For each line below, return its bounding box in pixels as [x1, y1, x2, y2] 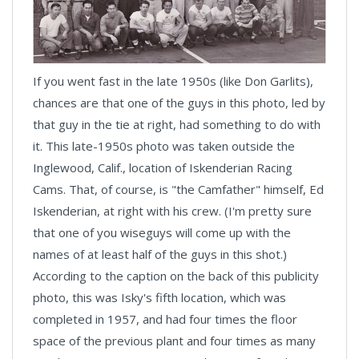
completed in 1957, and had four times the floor [33, 311, 297, 327]
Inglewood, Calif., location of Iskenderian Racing [33, 159, 292, 175]
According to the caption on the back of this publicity [33, 268, 319, 284]
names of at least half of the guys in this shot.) [33, 246, 287, 262]
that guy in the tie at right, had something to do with [33, 116, 321, 132]
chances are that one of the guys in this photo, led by [33, 95, 325, 111]
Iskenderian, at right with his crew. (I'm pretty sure [33, 203, 312, 219]
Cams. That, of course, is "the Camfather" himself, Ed [33, 181, 324, 197]
